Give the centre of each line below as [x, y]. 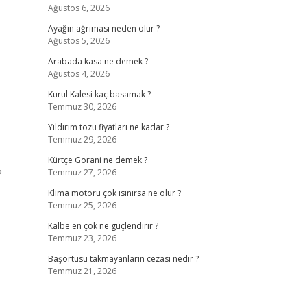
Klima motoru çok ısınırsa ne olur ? [114, 193]
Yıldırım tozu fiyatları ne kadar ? [108, 127]
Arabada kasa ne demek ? [98, 61]
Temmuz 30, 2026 [82, 107]
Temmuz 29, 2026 [82, 139]
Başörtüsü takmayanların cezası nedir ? [123, 259]
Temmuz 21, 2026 [82, 271]
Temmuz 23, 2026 [82, 238]
